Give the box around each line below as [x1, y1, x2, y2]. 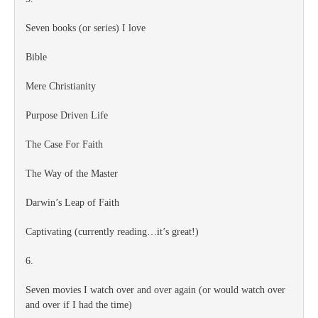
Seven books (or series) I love [26, 23, 146, 33]
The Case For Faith [26, 139, 103, 150]
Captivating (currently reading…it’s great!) [26, 226, 199, 237]
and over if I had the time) [26, 300, 132, 310]
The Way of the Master [26, 168, 118, 179]
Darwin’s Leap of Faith [26, 197, 119, 208]
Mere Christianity [26, 81, 96, 92]
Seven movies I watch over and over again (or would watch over [26, 285, 285, 295]
